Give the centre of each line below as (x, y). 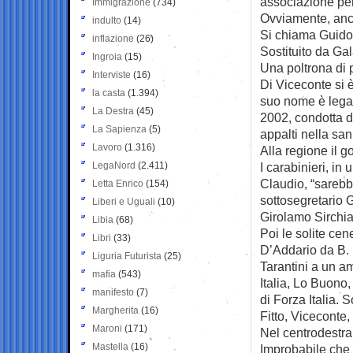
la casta (109, 93)
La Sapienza (119, 129)
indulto (107, 20)
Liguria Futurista (127, 256)
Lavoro (107, 147)
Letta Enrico (118, 183)
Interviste (111, 74)
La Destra (113, 111)
